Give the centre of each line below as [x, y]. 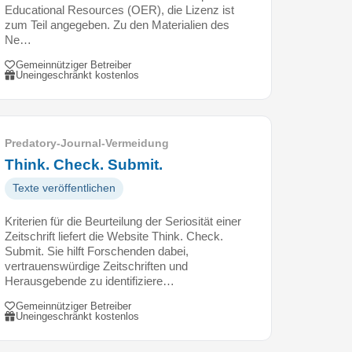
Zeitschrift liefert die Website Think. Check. [114, 236]
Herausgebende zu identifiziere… [90, 280]
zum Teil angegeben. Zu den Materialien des [117, 24]
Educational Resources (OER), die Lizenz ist [119, 9]
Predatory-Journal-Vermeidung [87, 143]
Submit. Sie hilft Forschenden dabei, [97, 251]
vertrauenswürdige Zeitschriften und [96, 266]
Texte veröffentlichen [64, 188]
